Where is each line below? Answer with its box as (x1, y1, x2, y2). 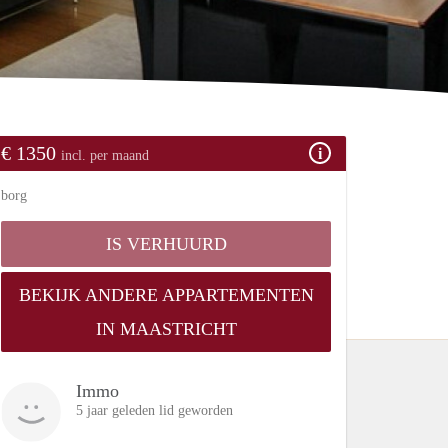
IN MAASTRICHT (95, 318, 237, 339)
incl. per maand (61, 147, 149, 163)
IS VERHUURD (105, 233, 227, 254)
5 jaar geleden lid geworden (76, 402, 233, 418)
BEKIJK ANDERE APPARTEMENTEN (18, 284, 314, 305)
